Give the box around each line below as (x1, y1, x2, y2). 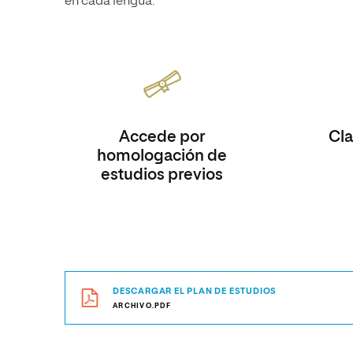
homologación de (97, 148, 228, 164)
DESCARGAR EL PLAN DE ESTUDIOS (113, 287, 277, 295)
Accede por (119, 129, 206, 145)
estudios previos (101, 167, 224, 183)
